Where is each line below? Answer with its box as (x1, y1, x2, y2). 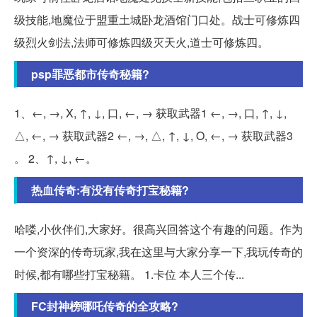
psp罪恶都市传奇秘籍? (31, 65, 149, 82)
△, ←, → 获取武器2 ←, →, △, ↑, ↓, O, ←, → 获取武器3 (14, 127, 293, 144)
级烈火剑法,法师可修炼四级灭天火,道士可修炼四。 (14, 33, 269, 50)
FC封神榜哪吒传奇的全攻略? (31, 297, 178, 314)
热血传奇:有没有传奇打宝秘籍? (31, 181, 189, 198)
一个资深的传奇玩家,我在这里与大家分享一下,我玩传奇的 (14, 243, 303, 260)
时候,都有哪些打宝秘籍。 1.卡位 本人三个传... (14, 265, 244, 282)
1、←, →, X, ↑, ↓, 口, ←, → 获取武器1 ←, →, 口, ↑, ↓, (14, 104, 287, 121)
